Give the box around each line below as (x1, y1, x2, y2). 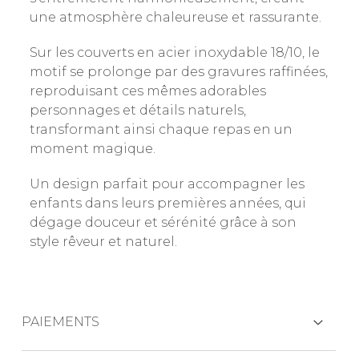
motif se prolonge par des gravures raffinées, (29, 63, 328, 79)
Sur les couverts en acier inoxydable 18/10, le (29, 44, 320, 60)
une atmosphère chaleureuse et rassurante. (29, 9, 321, 25)
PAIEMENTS (21, 314, 99, 330)
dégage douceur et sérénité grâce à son (29, 214, 296, 230)
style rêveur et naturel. (29, 233, 177, 249)
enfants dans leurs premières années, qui (29, 195, 306, 211)
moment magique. (29, 140, 155, 156)
